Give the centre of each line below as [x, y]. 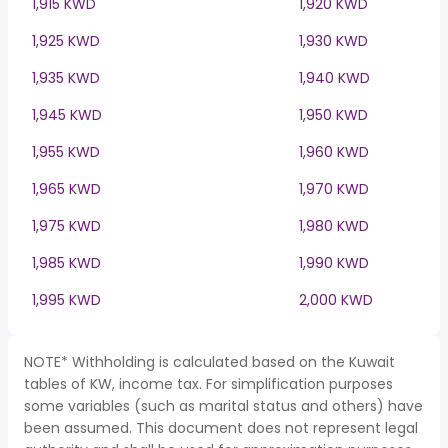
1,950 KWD [333, 115]
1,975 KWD [66, 226]
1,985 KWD [66, 263]
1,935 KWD [66, 78]
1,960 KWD [334, 152]
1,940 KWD [334, 78]
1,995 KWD [66, 300]
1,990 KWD [334, 263]
